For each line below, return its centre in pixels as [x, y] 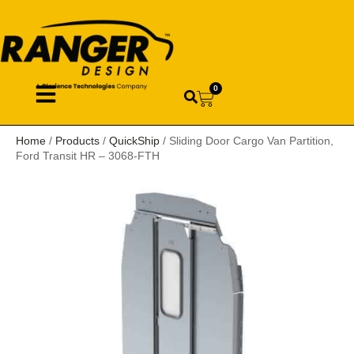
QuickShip [134, 140]
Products [77, 140]
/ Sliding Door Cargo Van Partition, [247, 140]
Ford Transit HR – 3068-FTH [88, 155]
